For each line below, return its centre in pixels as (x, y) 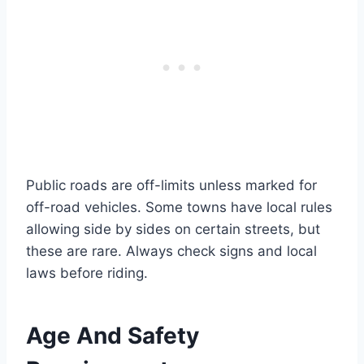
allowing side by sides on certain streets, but (173, 229)
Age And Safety (113, 335)
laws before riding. (87, 273)
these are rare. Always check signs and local (171, 251)
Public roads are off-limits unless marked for (171, 185)
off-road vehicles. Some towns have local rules (179, 207)
